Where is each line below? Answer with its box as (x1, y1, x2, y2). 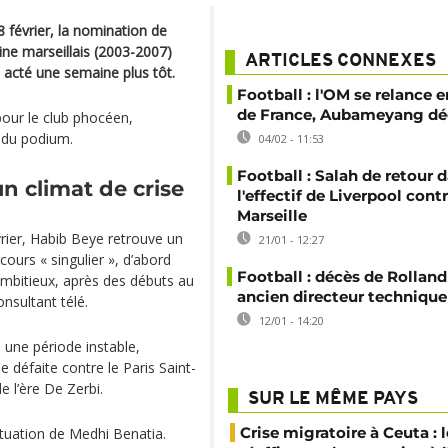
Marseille (237, 206, 307, 225)
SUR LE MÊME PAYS (248, 390, 418, 409)
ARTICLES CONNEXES (245, 52, 436, 71)
